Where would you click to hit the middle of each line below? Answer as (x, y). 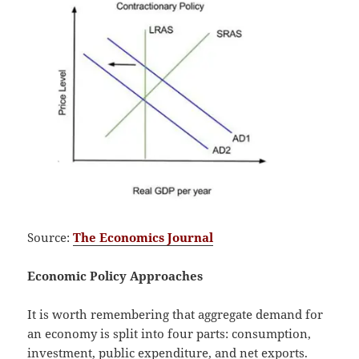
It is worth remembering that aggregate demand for (175, 314)
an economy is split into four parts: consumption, (169, 333)
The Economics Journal (143, 237)
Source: (50, 237)
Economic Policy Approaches (115, 275)
